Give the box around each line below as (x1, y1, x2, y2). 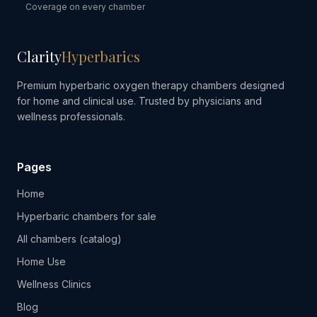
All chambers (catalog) (17, 233, 122, 245)
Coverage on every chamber (25, 1, 145, 12)
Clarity (17, 47, 62, 66)
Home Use (17, 255, 66, 267)
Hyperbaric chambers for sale (17, 210, 156, 222)
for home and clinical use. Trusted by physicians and (17, 95, 262, 107)
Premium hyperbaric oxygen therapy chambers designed (17, 79, 284, 91)
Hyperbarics (62, 47, 140, 66)
